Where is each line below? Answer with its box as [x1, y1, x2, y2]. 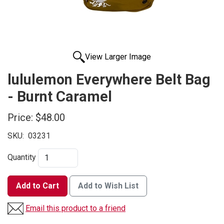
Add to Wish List [78, 181, 138, 191]
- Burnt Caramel [7, 88, 112, 105]
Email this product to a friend [25, 203, 125, 213]
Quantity [7, 152, 36, 162]
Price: [7, 111, 33, 124]
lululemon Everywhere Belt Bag [7, 71, 210, 88]
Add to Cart [16, 181, 59, 191]
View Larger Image [85, 52, 151, 62]
